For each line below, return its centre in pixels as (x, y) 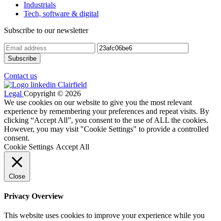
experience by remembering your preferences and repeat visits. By (107, 111)
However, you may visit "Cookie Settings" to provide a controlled (106, 129)
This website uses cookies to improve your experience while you (104, 216)
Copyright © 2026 (52, 93)
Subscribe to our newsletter (46, 30)
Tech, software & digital (61, 13)
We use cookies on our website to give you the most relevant (98, 102)
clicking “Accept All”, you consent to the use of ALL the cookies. (106, 120)
